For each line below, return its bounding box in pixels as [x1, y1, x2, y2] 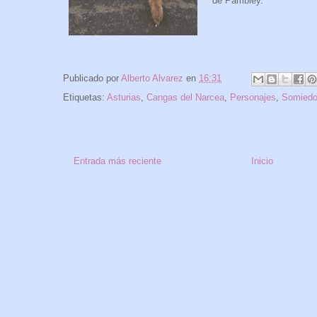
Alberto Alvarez [121, 73, 183, 84]
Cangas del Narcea [146, 92, 224, 103]
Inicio [251, 156, 273, 167]
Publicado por [63, 73, 121, 84]
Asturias [107, 92, 141, 103]
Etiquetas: [63, 92, 107, 103]
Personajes [230, 92, 276, 103]
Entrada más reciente [74, 156, 161, 167]
